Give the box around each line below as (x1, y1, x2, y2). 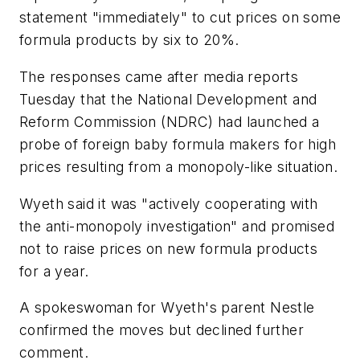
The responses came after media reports (19, 67, 299, 85)
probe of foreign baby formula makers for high (19, 135, 336, 153)
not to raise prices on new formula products (19, 239, 318, 257)
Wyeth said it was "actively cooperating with (19, 194, 318, 212)
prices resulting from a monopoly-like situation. (19, 157, 338, 175)
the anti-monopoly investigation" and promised (19, 217, 334, 235)
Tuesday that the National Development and (19, 90, 317, 108)
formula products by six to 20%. (19, 31, 239, 49)
